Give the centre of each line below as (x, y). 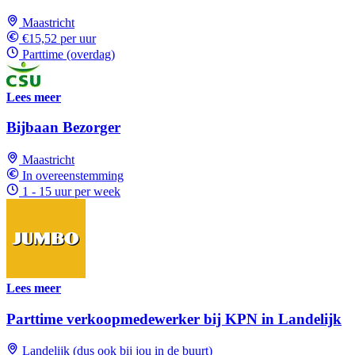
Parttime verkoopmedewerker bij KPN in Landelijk (174, 319)
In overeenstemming (73, 175)
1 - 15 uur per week (71, 191)
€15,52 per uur (59, 38)
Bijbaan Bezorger (63, 128)
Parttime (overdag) (69, 54)
